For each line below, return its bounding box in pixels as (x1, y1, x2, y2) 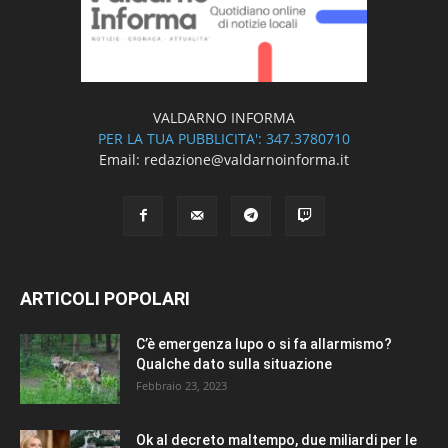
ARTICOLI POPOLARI (20, 288, 190, 310)
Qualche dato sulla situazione (136, 356, 332, 373)
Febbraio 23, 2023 (136, 378, 227, 394)
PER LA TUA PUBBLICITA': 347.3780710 (98, 129, 350, 149)
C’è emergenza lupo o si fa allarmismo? (136, 336, 392, 353)
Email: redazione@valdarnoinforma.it (99, 150, 349, 170)
